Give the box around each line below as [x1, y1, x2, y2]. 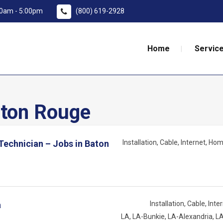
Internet [181, 138, 206, 147]
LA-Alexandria [168, 213, 213, 221]
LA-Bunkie [132, 213, 165, 221]
